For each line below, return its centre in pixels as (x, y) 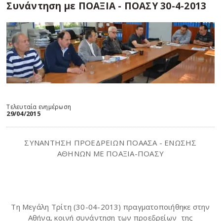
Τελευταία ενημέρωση (39, 107)
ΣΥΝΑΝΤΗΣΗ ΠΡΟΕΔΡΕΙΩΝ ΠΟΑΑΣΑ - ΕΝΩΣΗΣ (110, 142)
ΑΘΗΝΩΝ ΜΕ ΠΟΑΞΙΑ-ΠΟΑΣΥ (110, 153)
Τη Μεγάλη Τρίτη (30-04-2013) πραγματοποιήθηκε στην (110, 206)
